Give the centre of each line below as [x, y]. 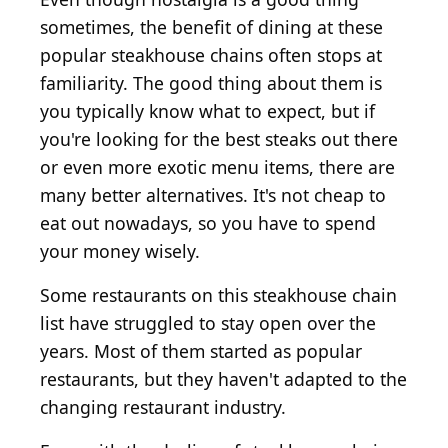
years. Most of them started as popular [201, 351]
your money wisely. [120, 251]
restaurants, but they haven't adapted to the [223, 379]
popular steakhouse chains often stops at [211, 55]
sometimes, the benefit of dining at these [211, 27]
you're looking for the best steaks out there [219, 139]
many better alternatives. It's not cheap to [213, 195]
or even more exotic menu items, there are [217, 167]
